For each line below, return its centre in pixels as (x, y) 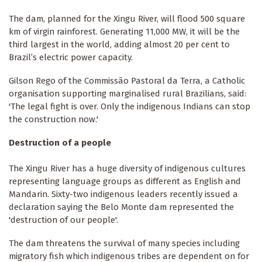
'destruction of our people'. (63, 220)
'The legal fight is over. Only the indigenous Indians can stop (130, 107)
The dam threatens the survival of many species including (124, 244)
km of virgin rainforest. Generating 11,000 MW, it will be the (124, 32)
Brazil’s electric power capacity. (71, 58)
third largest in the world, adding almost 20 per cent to (119, 45)
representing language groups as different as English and (125, 182)
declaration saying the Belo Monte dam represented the (121, 207)
